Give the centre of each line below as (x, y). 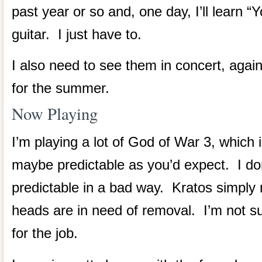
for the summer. (61, 88)
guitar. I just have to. (79, 34)
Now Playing (55, 113)
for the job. (47, 233)
